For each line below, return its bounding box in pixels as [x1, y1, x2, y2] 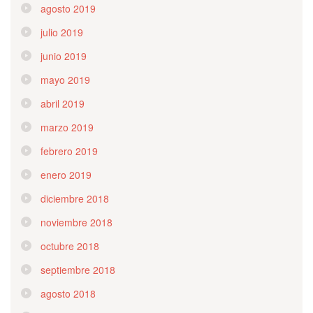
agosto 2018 [41, 286, 96, 300]
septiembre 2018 [41, 262, 115, 277]
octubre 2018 [41, 238, 99, 253]
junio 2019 [41, 48, 87, 63]
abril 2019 [41, 96, 85, 110]
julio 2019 [41, 24, 83, 39]
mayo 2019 [41, 72, 90, 87]
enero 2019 [41, 167, 92, 182]
